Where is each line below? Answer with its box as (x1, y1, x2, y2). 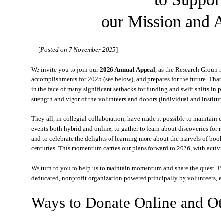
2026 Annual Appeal (100, 66, 155, 73)
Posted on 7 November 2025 (40, 46, 116, 53)
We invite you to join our (31, 66, 100, 73)
